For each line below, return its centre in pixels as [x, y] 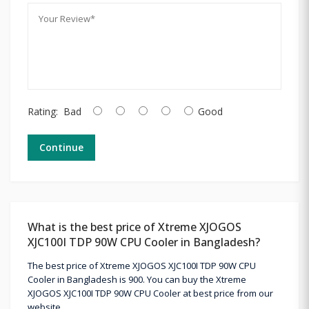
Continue [61, 147]
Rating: [43, 111]
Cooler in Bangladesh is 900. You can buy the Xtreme [137, 279]
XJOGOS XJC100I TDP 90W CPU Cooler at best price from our [150, 293]
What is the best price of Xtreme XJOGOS [134, 227]
